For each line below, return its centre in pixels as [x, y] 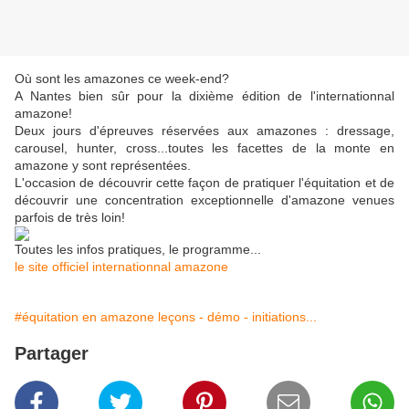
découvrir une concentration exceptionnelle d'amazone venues [204, 200]
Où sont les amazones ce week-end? [122, 79]
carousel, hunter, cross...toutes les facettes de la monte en [204, 148]
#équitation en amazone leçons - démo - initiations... [166, 317]
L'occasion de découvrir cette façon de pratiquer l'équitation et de [204, 183]
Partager [52, 354]
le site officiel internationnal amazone [121, 267]
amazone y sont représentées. [103, 166]
